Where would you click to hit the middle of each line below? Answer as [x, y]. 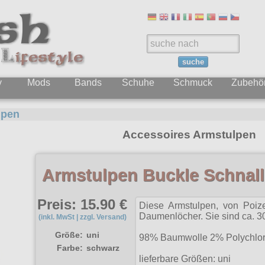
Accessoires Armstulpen [189, 134]
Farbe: [70, 248]
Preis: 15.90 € [83, 205]
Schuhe [138, 83]
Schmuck [193, 83]
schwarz [103, 248]
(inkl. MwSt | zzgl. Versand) [82, 217]
